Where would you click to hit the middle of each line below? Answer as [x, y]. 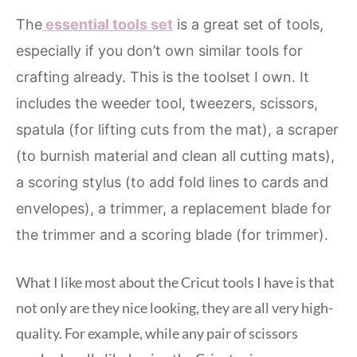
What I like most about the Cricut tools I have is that [175, 282]
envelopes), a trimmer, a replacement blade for [174, 208]
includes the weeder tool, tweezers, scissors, [167, 103]
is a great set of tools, [248, 24]
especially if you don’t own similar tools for [159, 50]
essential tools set [108, 24]
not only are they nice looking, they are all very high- [175, 307]
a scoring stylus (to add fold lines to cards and [172, 182]
